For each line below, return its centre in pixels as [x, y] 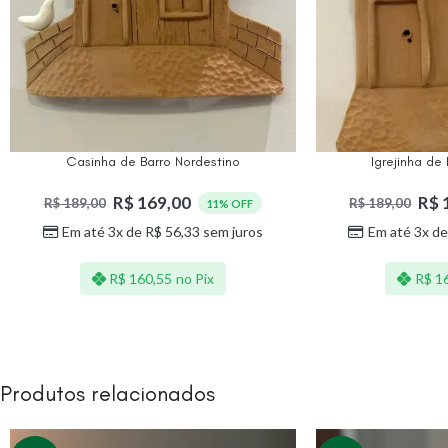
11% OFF [229, 203]
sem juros [231, 232]
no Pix [194, 278]
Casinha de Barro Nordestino [152, 162]
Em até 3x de [103, 232]
